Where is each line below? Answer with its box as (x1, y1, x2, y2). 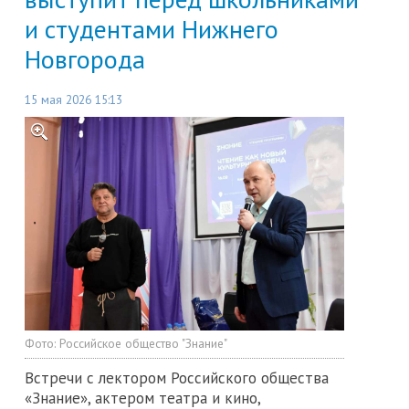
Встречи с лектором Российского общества (25, 367, 329, 388)
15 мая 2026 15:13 (25, 91, 122, 109)
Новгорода (25, 42, 145, 77)
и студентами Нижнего (25, 12, 278, 47)
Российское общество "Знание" (59, 334, 227, 351)
